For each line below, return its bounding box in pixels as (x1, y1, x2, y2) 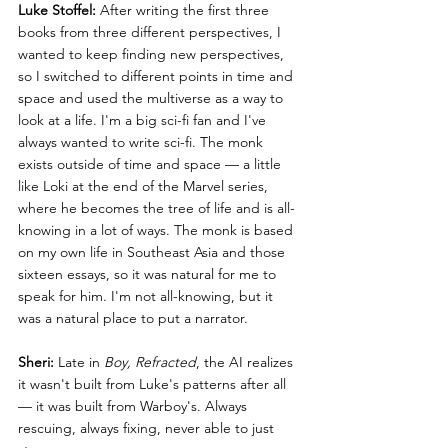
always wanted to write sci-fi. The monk (18, 133, 267, 152)
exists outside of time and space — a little (18, 155, 285, 174)
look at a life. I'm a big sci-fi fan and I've (18, 111, 270, 130)
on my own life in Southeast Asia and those (18, 243, 289, 262)
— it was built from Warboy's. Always (18, 397, 251, 416)
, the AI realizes (196, 353, 297, 372)
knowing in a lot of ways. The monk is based (18, 221, 297, 240)
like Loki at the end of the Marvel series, (18, 177, 272, 196)
